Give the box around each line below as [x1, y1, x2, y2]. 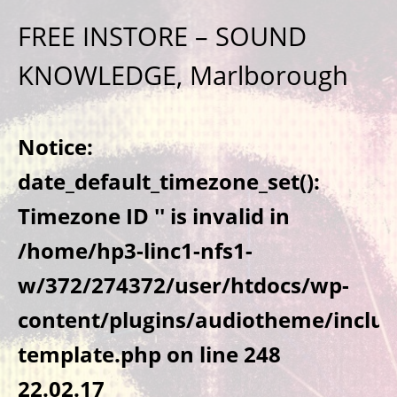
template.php [18, 339, 161, 369]
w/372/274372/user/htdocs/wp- [18, 270, 349, 300]
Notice [18, 132, 87, 161]
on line [161, 339, 244, 369]
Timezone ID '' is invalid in [18, 201, 290, 230]
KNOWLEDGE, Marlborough [18, 58, 348, 92]
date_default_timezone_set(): [18, 167, 320, 196]
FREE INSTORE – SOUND [18, 19, 307, 53]
